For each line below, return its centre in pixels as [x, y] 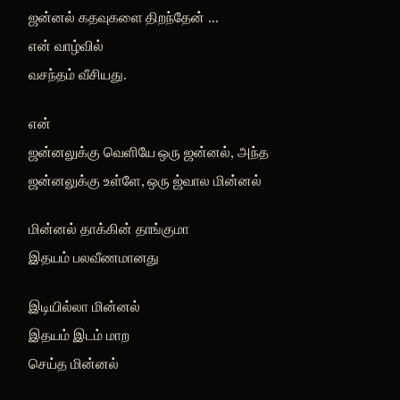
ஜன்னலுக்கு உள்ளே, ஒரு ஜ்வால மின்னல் [145, 180]
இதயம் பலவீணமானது [94, 258]
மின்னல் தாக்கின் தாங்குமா [109, 229]
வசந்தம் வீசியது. [78, 75]
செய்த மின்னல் [74, 363]
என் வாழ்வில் [66, 46]
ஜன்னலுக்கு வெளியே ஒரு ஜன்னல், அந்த [149, 151]
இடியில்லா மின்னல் [84, 306]
